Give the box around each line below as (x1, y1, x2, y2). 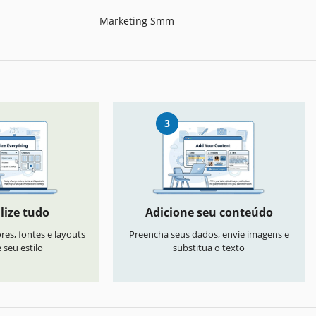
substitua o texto (173, 241, 245, 255)
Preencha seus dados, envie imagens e (128, 228, 289, 241)
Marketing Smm (99, 13, 174, 28)
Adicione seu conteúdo (145, 205, 273, 221)
